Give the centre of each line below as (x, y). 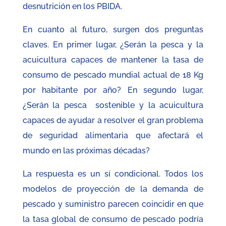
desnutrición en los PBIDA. (72, 7)
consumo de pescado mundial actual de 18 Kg (113, 75)
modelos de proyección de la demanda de (113, 189)
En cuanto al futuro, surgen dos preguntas (113, 30)
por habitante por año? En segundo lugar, (113, 90)
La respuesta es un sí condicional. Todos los (113, 174)
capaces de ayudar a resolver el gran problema (113, 121)
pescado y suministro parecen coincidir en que (113, 204)
